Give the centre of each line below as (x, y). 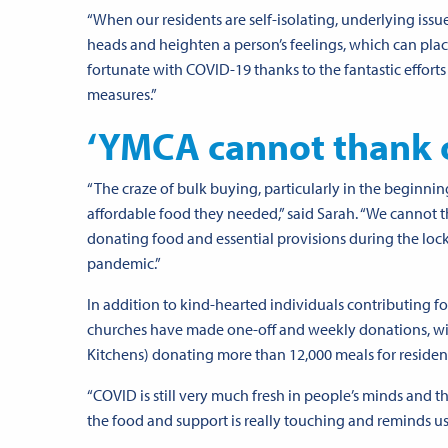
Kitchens (115, 354)
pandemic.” (124, 263)
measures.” (122, 94)
